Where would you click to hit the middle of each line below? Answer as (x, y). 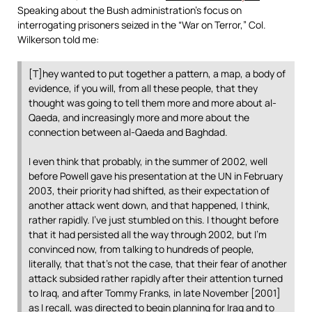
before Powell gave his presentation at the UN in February (156, 176)
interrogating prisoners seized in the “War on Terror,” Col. (142, 25)
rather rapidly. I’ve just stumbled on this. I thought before (154, 220)
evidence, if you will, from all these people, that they (143, 88)
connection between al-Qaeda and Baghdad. (128, 132)
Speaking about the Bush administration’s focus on (130, 10)
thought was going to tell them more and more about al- (153, 103)
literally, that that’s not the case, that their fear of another (158, 264)
